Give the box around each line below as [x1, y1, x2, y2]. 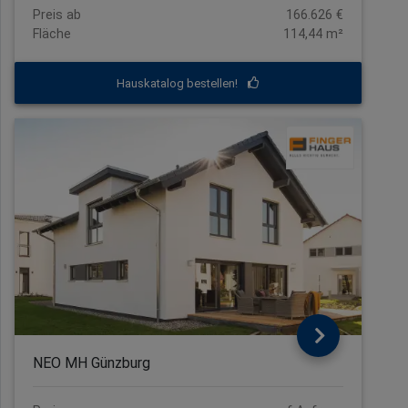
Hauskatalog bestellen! [117, 76, 240, 90]
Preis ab [33, 6, 81, 23]
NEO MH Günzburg [33, 353, 150, 372]
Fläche [33, 25, 71, 42]
